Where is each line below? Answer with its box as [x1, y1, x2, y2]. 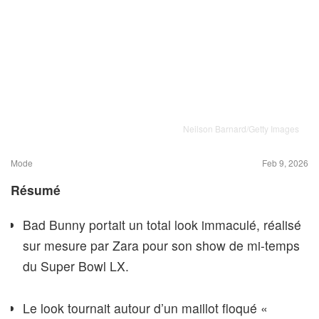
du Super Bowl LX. [23, 257, 129, 276]
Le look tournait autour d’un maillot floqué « [23, 299, 268, 318]
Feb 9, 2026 [262, 157, 308, 169]
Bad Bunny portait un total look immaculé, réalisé [23, 216, 301, 234]
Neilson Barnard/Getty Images [183, 122, 299, 135]
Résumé [11, 181, 61, 199]
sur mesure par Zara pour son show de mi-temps [23, 236, 300, 255]
